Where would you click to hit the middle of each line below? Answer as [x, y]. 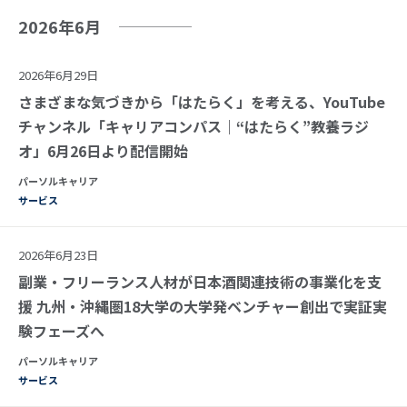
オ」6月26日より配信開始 [103, 150]
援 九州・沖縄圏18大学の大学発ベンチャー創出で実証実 [203, 306]
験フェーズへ [61, 330]
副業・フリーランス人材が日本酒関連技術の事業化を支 [200, 281]
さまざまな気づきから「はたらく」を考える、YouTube [202, 101]
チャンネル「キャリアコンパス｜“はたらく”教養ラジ [194, 126]
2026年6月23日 [58, 254]
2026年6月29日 [58, 74]
